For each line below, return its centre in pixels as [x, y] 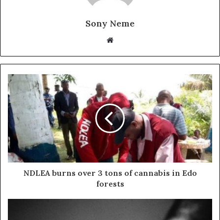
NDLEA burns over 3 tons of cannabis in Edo [110, 173]
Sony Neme [110, 23]
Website [127, 39]
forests [110, 183]
